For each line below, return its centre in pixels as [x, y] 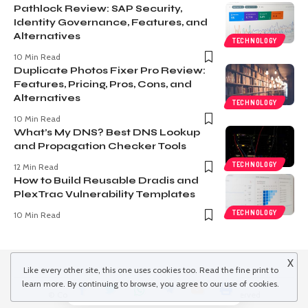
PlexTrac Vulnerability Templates [104, 194]
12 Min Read [36, 166]
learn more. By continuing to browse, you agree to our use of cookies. [151, 284]
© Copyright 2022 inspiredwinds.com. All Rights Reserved [154, 294]
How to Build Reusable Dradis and [106, 180]
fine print [252, 270]
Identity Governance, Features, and [111, 22]
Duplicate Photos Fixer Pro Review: [110, 70]
